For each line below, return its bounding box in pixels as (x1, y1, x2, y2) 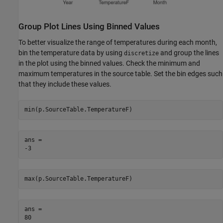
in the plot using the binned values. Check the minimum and (18, 59, 200, 67)
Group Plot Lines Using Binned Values (18, 22, 160, 32)
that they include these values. (18, 80, 111, 88)
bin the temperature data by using (18, 48, 124, 57)
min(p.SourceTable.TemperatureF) (24, 106, 132, 113)
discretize (124, 49, 159, 57)
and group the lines (159, 48, 219, 57)
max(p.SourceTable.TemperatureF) (24, 175, 132, 183)
